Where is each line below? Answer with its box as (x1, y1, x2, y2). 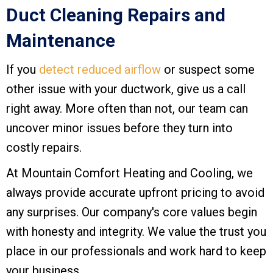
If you (6, 62, 39, 77)
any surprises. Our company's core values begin (6, 205, 257, 220)
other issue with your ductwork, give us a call (6, 82, 246, 97)
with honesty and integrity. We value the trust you (6, 224, 266, 239)
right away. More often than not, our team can (6, 101, 248, 116)
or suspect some (161, 62, 255, 77)
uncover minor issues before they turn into (6, 121, 233, 136)
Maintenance (6, 30, 115, 52)
